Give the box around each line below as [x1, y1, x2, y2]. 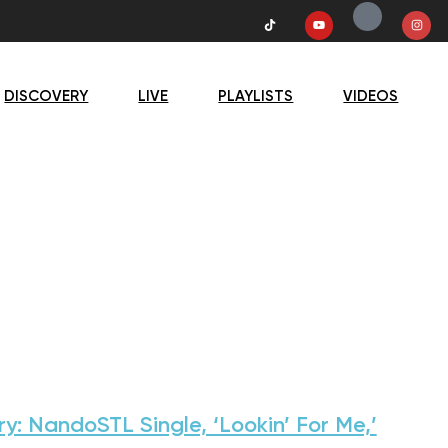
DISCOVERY [4, 88, 89, 104]
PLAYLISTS [218, 88, 294, 104]
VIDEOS [343, 88, 399, 104]
